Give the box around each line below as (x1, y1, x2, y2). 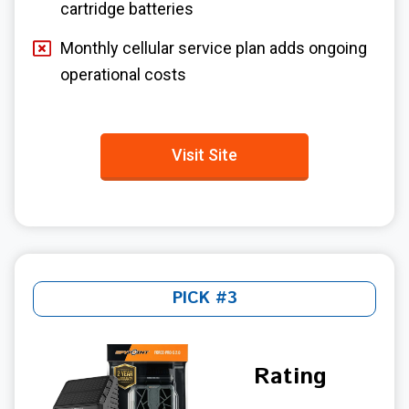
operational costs (60, 64, 186, 84)
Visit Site (172, 144, 237, 164)
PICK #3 (172, 286, 237, 310)
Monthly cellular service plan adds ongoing (60, 37, 367, 58)
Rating (254, 360, 327, 393)
